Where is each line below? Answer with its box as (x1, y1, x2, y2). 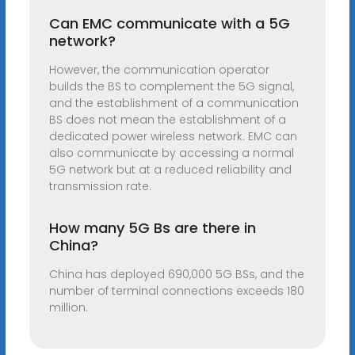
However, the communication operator (48, 62, 269, 78)
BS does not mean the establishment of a (48, 112, 286, 128)
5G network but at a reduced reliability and (48, 162, 292, 178)
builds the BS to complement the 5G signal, (48, 78, 294, 95)
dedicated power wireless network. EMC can (48, 128, 297, 145)
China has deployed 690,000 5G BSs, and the (48, 266, 304, 283)
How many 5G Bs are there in (48, 218, 256, 239)
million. (48, 300, 88, 316)
